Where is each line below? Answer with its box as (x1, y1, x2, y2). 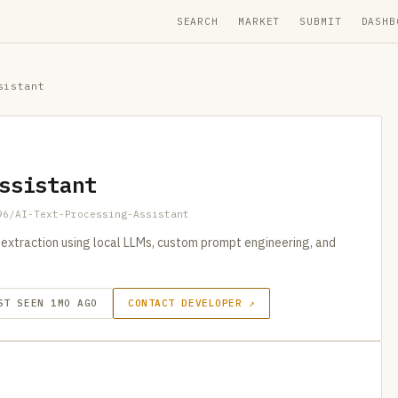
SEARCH (176, 14, 219, 28)
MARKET (238, 14, 281, 28)
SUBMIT (299, 14, 342, 28)
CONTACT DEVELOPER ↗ (128, 297, 256, 309)
